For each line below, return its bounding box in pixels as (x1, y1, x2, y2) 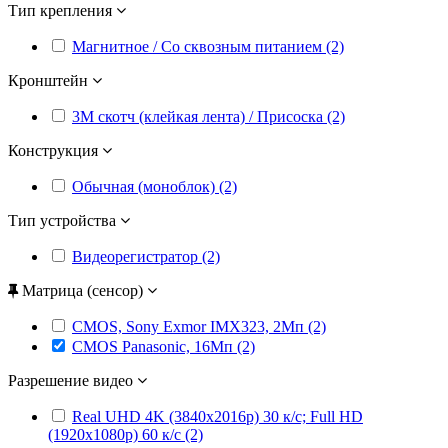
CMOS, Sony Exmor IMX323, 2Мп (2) (72, 317, 326, 335)
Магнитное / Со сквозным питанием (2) (72, 37, 344, 55)
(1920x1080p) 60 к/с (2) (48, 425, 203, 443)
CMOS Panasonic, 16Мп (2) (72, 337, 255, 355)
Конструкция (8, 141, 102, 159)
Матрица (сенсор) (22, 281, 147, 299)
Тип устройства (8, 211, 120, 229)
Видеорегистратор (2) (72, 247, 220, 265)
